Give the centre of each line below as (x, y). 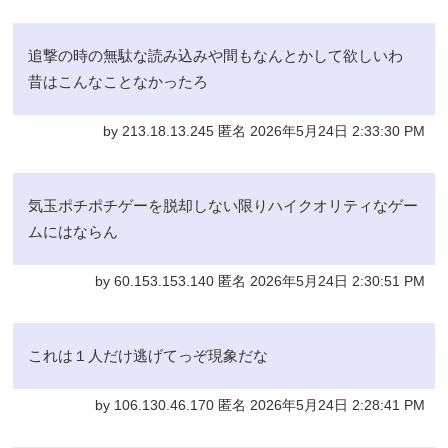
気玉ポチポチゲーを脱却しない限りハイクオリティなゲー (223, 205)
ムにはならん (73, 231)
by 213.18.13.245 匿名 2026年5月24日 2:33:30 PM (263, 131)
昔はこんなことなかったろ (118, 81)
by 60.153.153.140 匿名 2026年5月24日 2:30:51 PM (259, 281)
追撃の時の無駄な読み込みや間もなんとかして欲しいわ (216, 55)
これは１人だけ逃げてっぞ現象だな (148, 355)
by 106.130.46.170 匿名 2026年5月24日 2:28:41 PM (259, 405)
